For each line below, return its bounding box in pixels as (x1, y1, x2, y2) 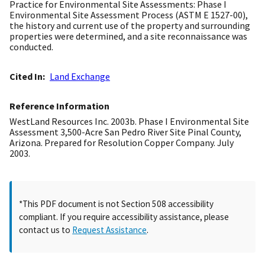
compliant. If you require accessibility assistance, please (19, 211, 230, 222)
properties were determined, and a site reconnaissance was (9, 30, 247, 43)
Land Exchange (50, 70, 110, 83)
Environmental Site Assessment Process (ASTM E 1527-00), (9, 9, 248, 21)
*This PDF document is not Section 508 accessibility (19, 198, 214, 209)
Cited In (9, 70, 43, 83)
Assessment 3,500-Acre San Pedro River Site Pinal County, (9, 126, 241, 138)
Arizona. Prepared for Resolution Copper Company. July (9, 137, 234, 149)
